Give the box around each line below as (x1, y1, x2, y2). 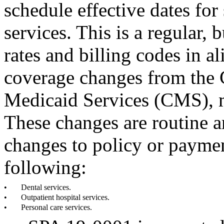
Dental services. (21, 183, 71, 191)
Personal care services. (21, 203, 92, 211)
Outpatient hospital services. (21, 193, 109, 201)
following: (4, 156, 86, 178)
